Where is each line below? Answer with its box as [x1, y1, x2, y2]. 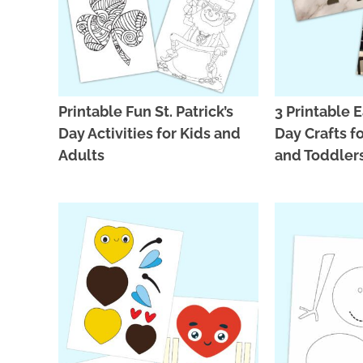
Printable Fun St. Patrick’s [58, 102, 233, 120]
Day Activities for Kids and [58, 124, 241, 142]
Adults [58, 146, 105, 164]
